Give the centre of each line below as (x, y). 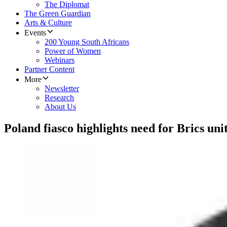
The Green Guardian (58, 14)
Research (59, 98)
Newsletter (62, 89)
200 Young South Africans (87, 42)
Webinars (60, 60)
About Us (60, 107)
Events (35, 33)
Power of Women (73, 51)
